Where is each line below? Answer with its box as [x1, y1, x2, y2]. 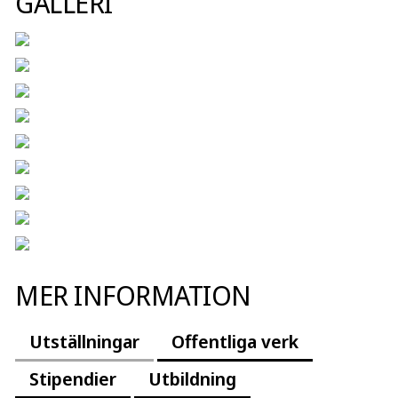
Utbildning [148, 366, 236, 392]
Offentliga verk [171, 329, 298, 354]
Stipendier [29, 366, 116, 392]
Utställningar [29, 329, 139, 354]
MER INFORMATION [15, 276, 251, 314]
